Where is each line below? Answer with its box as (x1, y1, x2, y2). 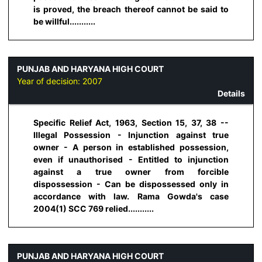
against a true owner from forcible (33, 167, 229, 177)
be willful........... (33, 16, 95, 27)
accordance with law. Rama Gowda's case (33, 191, 229, 202)
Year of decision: (17, 75, 82, 86)
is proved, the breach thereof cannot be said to (33, 4, 229, 15)
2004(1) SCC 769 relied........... (33, 204, 154, 214)
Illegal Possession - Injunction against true (33, 130, 229, 140)
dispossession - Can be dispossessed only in (33, 179, 229, 189)
